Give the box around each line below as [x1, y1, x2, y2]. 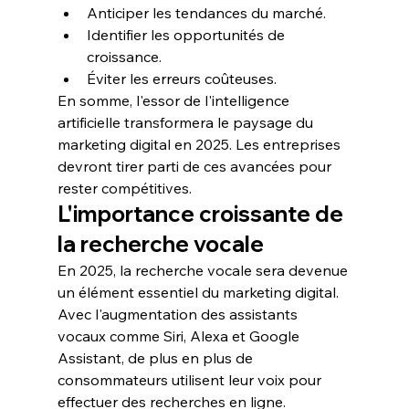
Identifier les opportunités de [86, 26, 288, 44]
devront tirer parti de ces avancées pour [57, 157, 335, 175]
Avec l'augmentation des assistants [57, 305, 301, 323]
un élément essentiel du [57, 283, 223, 301]
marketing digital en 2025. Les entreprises [57, 135, 344, 153]
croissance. [86, 47, 162, 66]
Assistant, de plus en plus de [57, 349, 257, 367]
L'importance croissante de [57, 200, 348, 227]
